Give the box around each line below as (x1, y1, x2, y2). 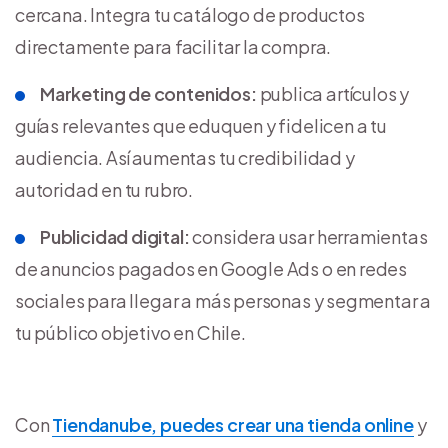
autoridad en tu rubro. (15, 178, 194, 202)
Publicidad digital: (40, 225, 190, 249)
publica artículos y (256, 82, 410, 106)
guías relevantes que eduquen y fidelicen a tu (15, 114, 387, 138)
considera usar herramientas (189, 225, 428, 249)
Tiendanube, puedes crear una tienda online (52, 413, 414, 437)
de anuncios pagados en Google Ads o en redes (15, 257, 408, 281)
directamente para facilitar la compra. (15, 35, 332, 59)
